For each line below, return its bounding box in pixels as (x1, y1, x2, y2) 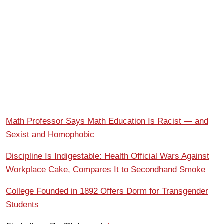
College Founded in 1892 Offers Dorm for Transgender (6, 186, 208, 196)
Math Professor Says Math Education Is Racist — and (6, 116, 208, 126)
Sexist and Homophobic (6, 129, 94, 139)
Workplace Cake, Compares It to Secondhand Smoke (6, 164, 205, 174)
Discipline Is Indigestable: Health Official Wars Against (6, 151, 209, 161)
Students (6, 199, 39, 209)
